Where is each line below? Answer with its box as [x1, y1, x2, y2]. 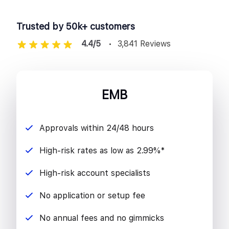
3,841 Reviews [118, 39, 171, 49]
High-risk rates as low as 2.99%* [39, 146, 165, 156]
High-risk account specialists [39, 168, 150, 178]
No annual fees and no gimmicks [39, 213, 164, 223]
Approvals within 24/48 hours [39, 123, 154, 133]
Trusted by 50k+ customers [16, 21, 135, 32]
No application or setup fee [39, 191, 145, 201]
